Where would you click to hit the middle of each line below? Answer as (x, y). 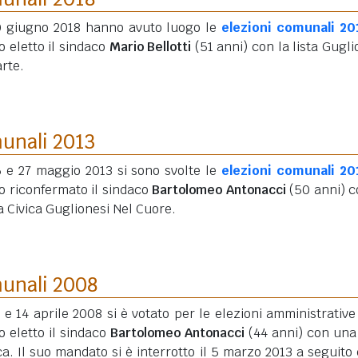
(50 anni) (317, 190)
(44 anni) (276, 333)
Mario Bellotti (150, 47)
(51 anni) (221, 47)
